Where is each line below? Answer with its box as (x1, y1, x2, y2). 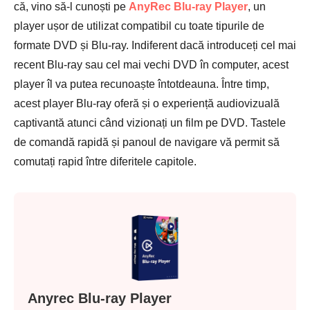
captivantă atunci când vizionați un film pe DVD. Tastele (14, 117, 286, 129)
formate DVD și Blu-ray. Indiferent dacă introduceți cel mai (14, 39, 296, 51)
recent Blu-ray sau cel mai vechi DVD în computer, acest (14, 59, 289, 71)
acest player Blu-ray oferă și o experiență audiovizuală (14, 98, 280, 109)
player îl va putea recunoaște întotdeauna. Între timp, (14, 78, 269, 90)
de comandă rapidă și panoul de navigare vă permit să (14, 136, 280, 148)
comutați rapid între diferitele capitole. (14, 156, 197, 167)
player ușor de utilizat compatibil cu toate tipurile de (14, 20, 264, 32)
